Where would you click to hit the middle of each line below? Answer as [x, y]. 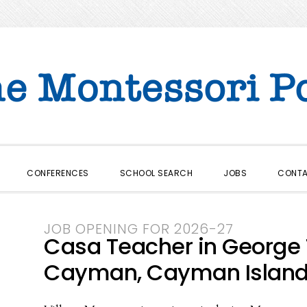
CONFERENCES [58, 173]
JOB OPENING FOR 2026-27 [139, 229]
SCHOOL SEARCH [156, 173]
